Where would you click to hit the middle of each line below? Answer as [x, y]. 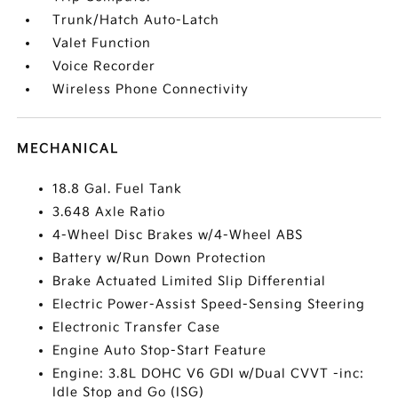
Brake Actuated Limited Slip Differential [190, 281]
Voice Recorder [104, 66]
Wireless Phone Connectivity [151, 89]
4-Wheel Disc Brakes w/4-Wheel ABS [178, 235]
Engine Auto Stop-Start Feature [160, 350]
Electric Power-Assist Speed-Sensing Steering [209, 304]
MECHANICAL [68, 148]
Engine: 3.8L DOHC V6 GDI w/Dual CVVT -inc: [209, 373]
